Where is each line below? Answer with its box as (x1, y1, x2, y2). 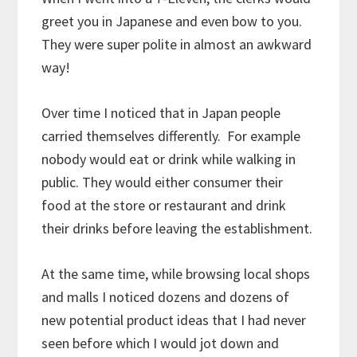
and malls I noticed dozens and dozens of (41, 287, 290, 306)
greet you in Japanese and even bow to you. (41, 11, 306, 30)
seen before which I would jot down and (41, 333, 280, 352)
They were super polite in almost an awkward (41, 34, 312, 53)
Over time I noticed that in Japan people (41, 103, 281, 122)
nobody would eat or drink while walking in (41, 149, 296, 168)
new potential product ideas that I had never (41, 310, 307, 329)
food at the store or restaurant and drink (41, 195, 287, 214)
